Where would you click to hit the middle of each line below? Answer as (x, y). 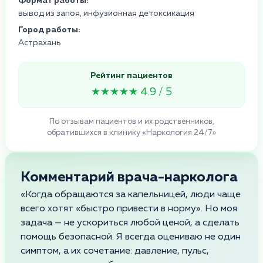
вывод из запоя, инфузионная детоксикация (106, 13)
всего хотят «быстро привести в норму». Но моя (129, 209)
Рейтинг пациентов (131, 75)
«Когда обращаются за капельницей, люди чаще (131, 195)
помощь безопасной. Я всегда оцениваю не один (131, 237)
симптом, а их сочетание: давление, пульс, (115, 251)
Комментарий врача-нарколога (129, 177)
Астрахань (39, 43)
